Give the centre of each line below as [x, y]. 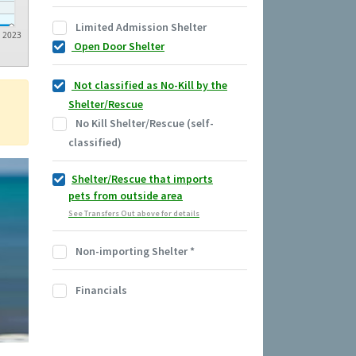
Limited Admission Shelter [140, 27]
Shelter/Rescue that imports [142, 179]
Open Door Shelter [118, 46]
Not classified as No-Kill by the [149, 85]
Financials [100, 290]
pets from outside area [126, 196]
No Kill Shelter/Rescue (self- [143, 124]
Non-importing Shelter [132, 252]
